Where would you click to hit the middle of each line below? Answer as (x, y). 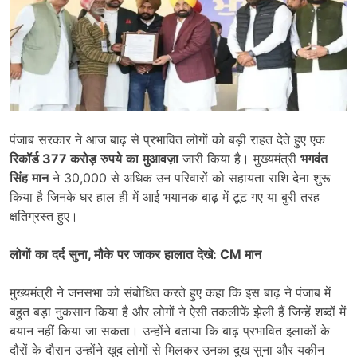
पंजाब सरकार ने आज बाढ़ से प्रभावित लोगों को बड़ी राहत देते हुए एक (167, 140)
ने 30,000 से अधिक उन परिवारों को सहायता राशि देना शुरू (190, 178)
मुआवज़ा (161, 159)
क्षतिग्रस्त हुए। (44, 216)
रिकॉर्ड (24, 159)
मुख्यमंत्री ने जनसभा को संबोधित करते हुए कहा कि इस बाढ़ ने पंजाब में (170, 293)
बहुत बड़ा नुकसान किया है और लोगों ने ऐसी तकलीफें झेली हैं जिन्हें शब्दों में (178, 312)
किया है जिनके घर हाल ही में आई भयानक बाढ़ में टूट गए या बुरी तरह (165, 197)
